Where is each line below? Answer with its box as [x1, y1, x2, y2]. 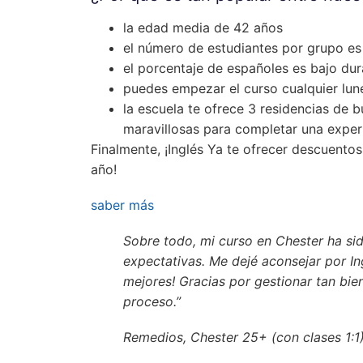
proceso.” [123, 293, 181, 310]
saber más [91, 197, 154, 214]
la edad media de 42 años [123, 19, 283, 36]
